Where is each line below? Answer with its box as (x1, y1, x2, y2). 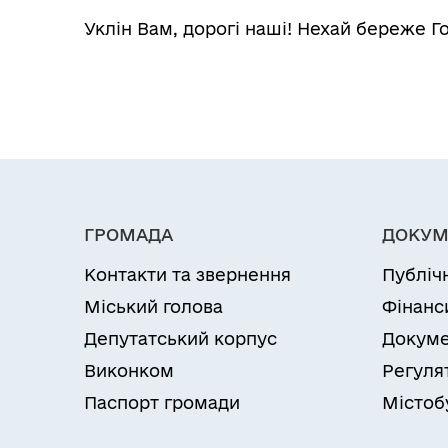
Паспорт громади (84, 393, 240, 412)
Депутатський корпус (84, 329, 277, 348)
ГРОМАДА (84, 225, 173, 244)
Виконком (84, 361, 174, 380)
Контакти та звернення (84, 265, 291, 284)
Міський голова (84, 297, 223, 316)
